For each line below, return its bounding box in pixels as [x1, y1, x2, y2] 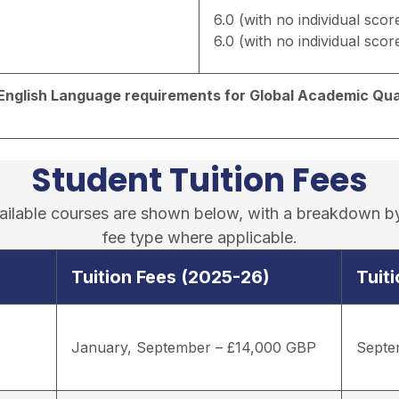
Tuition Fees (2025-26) [71, 266, 270, 289]
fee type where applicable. [102, 228, 297, 248]
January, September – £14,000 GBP [71, 338, 316, 357]
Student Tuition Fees [31, 158, 368, 204]
